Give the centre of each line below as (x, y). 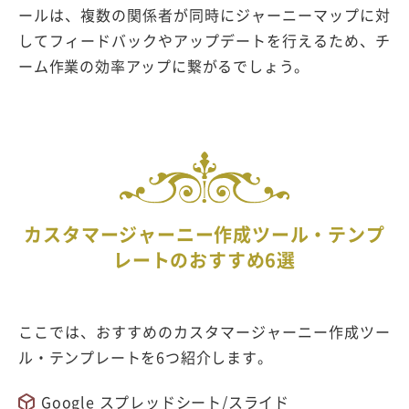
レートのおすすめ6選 (204, 259)
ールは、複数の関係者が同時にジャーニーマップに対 (204, 14)
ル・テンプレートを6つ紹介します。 (146, 357)
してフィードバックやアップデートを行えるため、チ (204, 40)
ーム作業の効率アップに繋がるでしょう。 (164, 65)
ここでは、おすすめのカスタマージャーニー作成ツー (204, 331)
